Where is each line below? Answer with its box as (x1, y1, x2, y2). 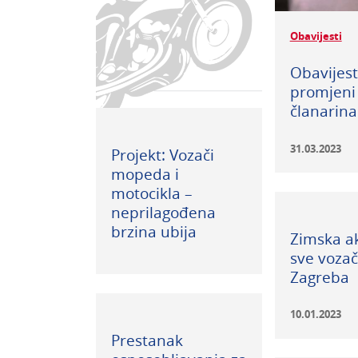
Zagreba (289, 267, 349, 288)
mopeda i (110, 163, 179, 184)
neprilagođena (110, 201, 216, 222)
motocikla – (110, 182, 193, 203)
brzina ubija (110, 221, 197, 241)
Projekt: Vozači (110, 144, 214, 165)
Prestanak (110, 330, 183, 351)
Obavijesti (289, 29, 342, 44)
